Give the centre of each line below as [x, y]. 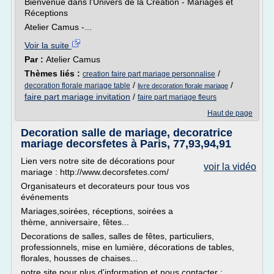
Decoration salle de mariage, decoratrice [127, 133]
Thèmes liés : [54, 73]
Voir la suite [48, 45]
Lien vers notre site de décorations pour [98, 161]
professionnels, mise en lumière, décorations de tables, [128, 247]
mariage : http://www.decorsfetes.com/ [95, 172]
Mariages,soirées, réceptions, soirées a [97, 211]
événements [45, 197]
